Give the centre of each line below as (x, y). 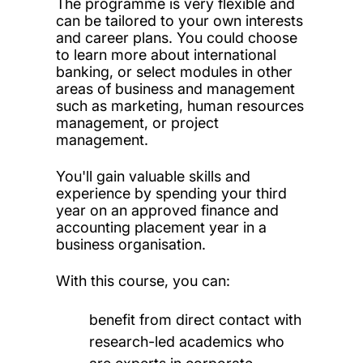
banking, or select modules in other (174, 71)
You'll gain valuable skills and (153, 176)
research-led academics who (187, 341)
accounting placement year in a (161, 227)
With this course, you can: (143, 280)
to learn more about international (166, 54)
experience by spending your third (171, 193)
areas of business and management (175, 88)
